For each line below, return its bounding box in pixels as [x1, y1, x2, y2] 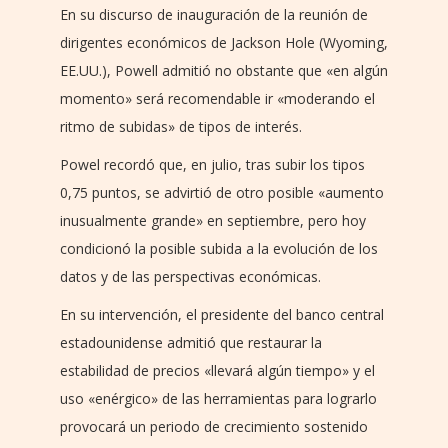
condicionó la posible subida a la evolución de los [60, 238, 378, 258]
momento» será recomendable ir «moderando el [60, 88, 375, 108]
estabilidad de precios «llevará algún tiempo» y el [60, 360, 375, 380]
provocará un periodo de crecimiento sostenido [60, 416, 368, 436]
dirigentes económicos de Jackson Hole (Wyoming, [60, 32, 388, 52]
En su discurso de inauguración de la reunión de [60, 4, 368, 24]
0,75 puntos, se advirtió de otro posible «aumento [60, 182, 384, 202]
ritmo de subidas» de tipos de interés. [60, 116, 302, 136]
